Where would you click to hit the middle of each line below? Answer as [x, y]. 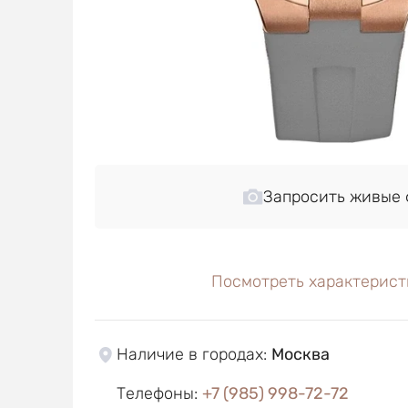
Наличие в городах [189, 354]
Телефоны [155, 393]
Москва [300, 354]
